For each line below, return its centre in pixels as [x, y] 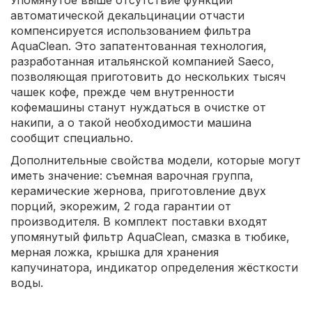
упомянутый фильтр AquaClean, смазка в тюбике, [150, 237]
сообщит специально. [72, 138]
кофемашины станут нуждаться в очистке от [138, 108]
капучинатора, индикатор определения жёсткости [154, 268]
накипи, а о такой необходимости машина [131, 123]
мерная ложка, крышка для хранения [115, 252]
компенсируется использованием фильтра [131, 31]
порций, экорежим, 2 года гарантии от [121, 206]
